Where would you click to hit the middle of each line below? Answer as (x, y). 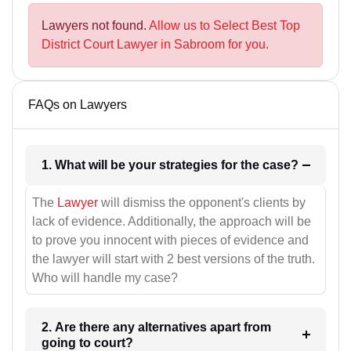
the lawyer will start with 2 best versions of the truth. (174, 259)
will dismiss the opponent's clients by (202, 202)
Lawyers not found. (95, 26)
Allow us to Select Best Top (224, 26)
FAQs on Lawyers (78, 105)
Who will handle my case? (105, 277)
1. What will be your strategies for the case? (280, 165)
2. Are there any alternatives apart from (156, 327)
